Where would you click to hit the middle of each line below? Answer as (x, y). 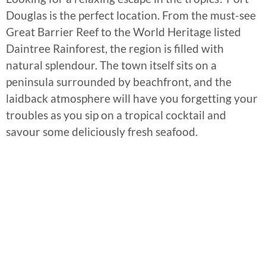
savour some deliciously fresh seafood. (102, 131)
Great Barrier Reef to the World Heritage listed (123, 31)
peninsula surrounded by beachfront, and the (119, 81)
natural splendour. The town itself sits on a (111, 65)
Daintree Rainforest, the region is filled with (115, 48)
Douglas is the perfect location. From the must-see (131, 15)
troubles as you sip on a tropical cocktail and (116, 115)
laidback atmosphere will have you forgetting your (132, 98)
